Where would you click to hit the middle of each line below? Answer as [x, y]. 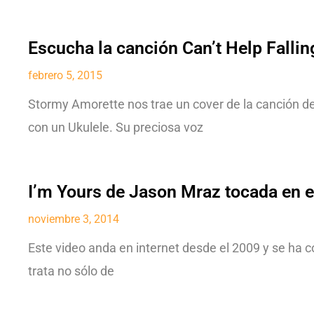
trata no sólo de [71, 271]
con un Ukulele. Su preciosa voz [116, 127]
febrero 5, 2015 [65, 75]
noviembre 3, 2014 [74, 219]
